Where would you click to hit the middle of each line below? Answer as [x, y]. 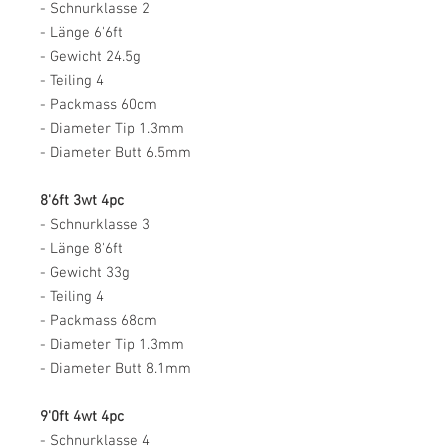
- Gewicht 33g [85, 273]
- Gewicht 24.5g [90, 57]
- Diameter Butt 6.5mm [115, 153]
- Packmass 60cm [98, 105]
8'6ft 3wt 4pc [82, 201]
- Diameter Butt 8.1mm [115, 369]
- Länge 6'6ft [81, 33]
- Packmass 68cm [98, 321]
